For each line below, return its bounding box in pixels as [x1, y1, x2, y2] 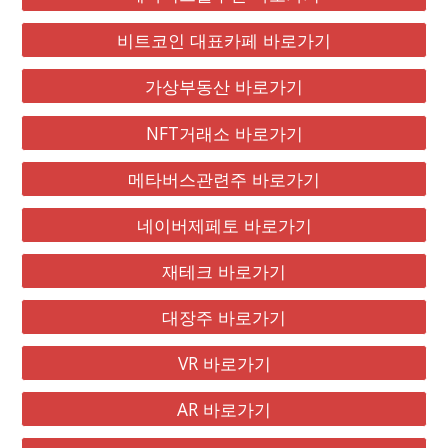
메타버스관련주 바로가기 [128, 166, 320, 191]
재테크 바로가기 [162, 258, 286, 283]
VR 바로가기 [177, 351, 271, 376]
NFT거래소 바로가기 [145, 120, 303, 145]
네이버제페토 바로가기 [136, 212, 312, 237]
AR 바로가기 [177, 397, 271, 422]
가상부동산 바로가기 [145, 74, 303, 99]
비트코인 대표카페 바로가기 [117, 28, 331, 53]
